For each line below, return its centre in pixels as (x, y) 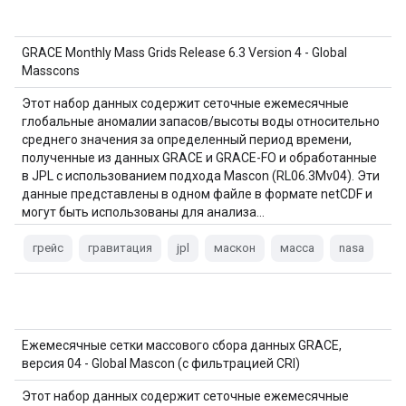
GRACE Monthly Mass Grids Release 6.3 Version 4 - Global (184, 53)
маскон (235, 248)
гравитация (120, 248)
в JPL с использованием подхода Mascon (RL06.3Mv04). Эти (201, 176)
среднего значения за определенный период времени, (187, 140)
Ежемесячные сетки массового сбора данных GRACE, (182, 345)
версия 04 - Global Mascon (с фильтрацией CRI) (161, 363)
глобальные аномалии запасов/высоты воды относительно (201, 121)
